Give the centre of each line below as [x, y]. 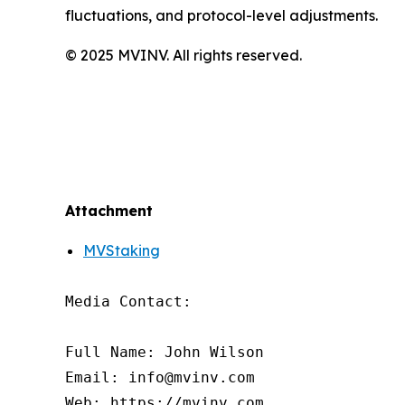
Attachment [109, 211]
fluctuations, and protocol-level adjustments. [221, 16]
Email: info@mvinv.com [160, 378]
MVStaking [122, 251]
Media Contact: [128, 302]
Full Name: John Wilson [165, 353]
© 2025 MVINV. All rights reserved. [184, 56]
